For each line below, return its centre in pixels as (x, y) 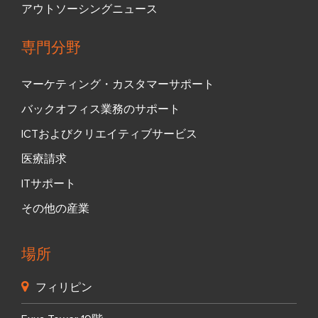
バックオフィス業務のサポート (101, 110)
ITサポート (49, 184)
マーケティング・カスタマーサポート (118, 85)
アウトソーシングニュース (89, 10)
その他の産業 (55, 209)
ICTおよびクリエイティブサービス (109, 135)
